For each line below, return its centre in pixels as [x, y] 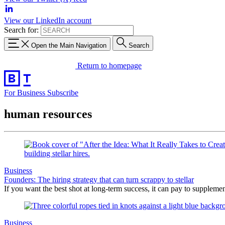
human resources [48, 114]
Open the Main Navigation [69, 45]
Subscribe [63, 92]
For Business [26, 92]
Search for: [21, 30]
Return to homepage [109, 65]
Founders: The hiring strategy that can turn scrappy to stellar [99, 179]
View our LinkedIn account [48, 20]
